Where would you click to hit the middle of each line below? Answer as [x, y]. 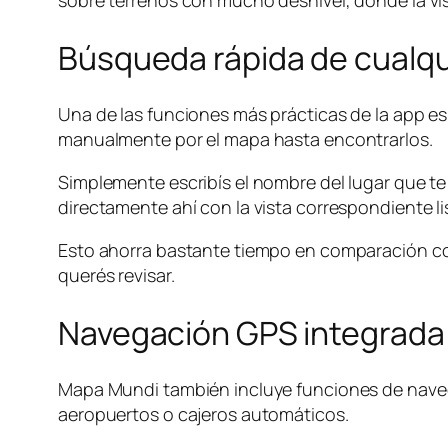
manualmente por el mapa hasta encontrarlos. [245, 139]
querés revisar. [116, 275]
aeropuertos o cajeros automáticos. [203, 414]
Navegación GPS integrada [251, 332]
